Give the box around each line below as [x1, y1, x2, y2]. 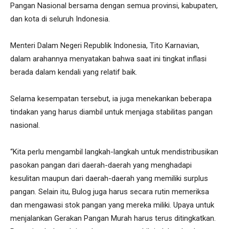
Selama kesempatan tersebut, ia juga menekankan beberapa [10, 94, 212, 103]
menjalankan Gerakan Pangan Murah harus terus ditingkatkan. [10, 213, 216, 223]
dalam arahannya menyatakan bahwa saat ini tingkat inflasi [10, 54, 207, 63]
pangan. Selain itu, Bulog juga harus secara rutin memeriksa [10, 187, 209, 196]
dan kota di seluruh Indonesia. [10, 14, 110, 24]
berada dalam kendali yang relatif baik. [10, 67, 139, 77]
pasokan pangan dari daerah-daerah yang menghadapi [10, 160, 192, 170]
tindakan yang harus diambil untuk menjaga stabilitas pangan [10, 107, 213, 117]
